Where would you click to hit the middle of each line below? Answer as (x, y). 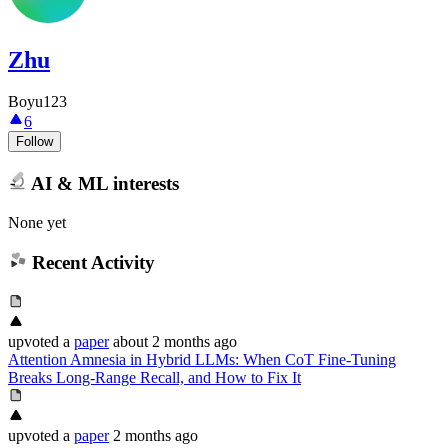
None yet (37, 222)
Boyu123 (37, 102)
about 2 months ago (175, 341)
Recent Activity (90, 263)
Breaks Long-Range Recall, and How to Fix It (154, 377)
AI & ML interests (102, 183)
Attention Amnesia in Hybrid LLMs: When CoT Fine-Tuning (202, 359)
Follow (34, 142)
